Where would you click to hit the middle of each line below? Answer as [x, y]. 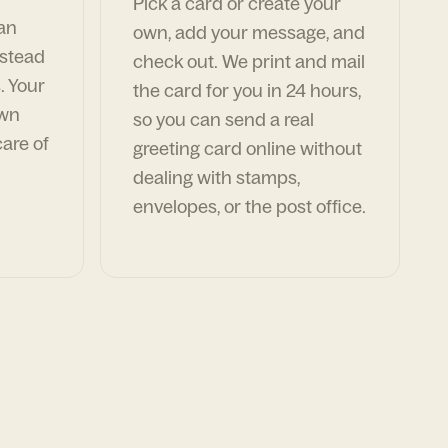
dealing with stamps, [216, 177]
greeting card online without [247, 148]
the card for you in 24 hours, [247, 90]
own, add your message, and [249, 32]
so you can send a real [223, 119]
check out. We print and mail [249, 61]
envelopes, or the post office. [249, 206]
